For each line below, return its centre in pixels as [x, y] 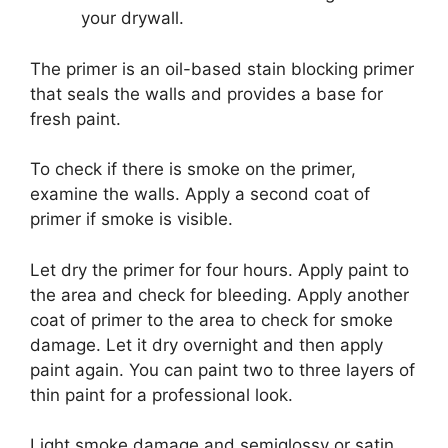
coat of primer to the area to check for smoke [211, 319]
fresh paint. [75, 118]
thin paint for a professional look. [161, 394]
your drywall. [132, 18]
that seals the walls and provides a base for [206, 93]
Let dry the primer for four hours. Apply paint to [219, 269]
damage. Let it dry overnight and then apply [206, 344]
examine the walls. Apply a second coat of [200, 194]
